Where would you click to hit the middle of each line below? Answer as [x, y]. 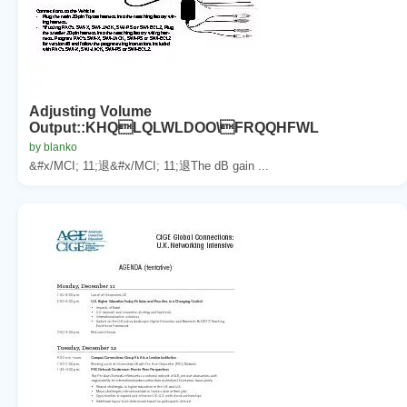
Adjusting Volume [90, 111]
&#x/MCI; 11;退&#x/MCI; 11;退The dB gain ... [149, 165]
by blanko [53, 147]
